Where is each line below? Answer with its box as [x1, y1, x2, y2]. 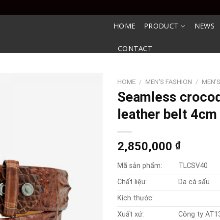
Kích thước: [117, 193, 154, 202]
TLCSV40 [178, 161, 208, 170]
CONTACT [118, 44, 153, 53]
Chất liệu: [117, 177, 147, 186]
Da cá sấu [178, 177, 210, 186]
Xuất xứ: [117, 210, 144, 219]
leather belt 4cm [117, 106, 217, 122]
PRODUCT [144, 21, 179, 30]
